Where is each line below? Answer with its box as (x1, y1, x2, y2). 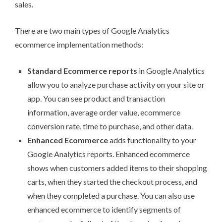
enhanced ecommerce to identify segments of (27, 205, 181, 215)
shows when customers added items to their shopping (27, 163, 207, 173)
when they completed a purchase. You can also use (27, 191, 195, 201)
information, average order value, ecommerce (27, 108, 180, 117)
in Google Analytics (137, 66, 205, 76)
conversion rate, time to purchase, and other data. (27, 121, 193, 131)
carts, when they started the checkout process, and (27, 177, 197, 187)
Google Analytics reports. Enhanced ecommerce (27, 149, 190, 159)
